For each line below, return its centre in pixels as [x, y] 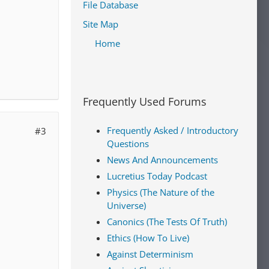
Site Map [101, 24]
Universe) [126, 205]
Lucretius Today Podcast [157, 176]
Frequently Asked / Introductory [173, 130]
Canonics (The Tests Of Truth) [167, 222]
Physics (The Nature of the [161, 192]
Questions [128, 144]
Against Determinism [150, 254]
